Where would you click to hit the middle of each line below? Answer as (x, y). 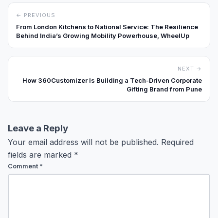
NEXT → (190, 68)
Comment (24, 166)
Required (177, 142)
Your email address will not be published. (83, 142)
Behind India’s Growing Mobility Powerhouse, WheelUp (103, 35)
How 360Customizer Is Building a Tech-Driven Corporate (112, 80)
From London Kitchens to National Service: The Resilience (107, 27)
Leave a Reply (38, 128)
